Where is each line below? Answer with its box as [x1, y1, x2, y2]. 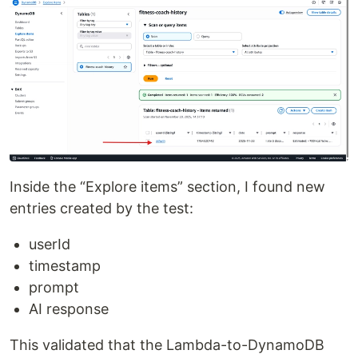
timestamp [29, 257, 101, 274]
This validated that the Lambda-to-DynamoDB [10, 336, 324, 353]
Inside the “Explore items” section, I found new [10, 177, 325, 195]
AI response [29, 300, 109, 317]
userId [29, 235, 70, 253]
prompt [29, 278, 79, 296]
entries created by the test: [10, 199, 193, 217]
